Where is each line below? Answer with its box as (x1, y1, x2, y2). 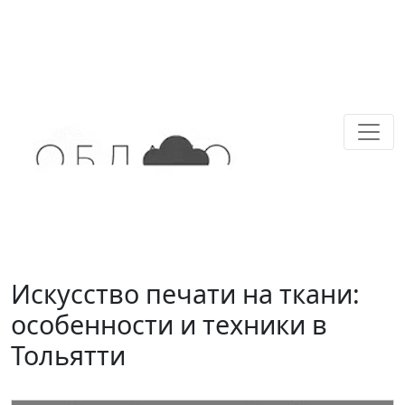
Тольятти (11, 337, 126, 372)
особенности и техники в (11, 306, 327, 342)
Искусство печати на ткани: (11, 276, 360, 311)
